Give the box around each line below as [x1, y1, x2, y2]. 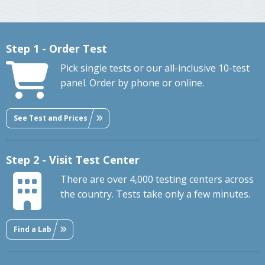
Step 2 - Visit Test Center [6, 153, 140, 167]
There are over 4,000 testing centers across [60, 173, 254, 186]
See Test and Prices [14, 112, 88, 123]
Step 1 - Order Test [6, 41, 107, 56]
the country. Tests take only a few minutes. [60, 188, 250, 201]
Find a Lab [14, 224, 51, 234]
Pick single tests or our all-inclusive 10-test [60, 62, 250, 75]
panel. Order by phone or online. [60, 76, 204, 90]
